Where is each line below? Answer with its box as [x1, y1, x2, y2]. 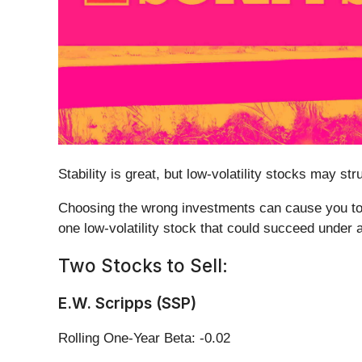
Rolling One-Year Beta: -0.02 [58, 330, 230, 347]
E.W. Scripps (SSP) [58, 293, 196, 314]
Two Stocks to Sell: [58, 255, 228, 277]
